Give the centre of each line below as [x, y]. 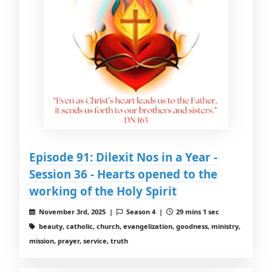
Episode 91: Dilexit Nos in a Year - [123, 157]
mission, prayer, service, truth [79, 241]
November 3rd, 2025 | [76, 212]
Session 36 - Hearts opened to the [123, 174]
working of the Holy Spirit [103, 191]
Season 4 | [145, 212]
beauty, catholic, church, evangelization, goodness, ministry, [138, 226]
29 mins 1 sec [197, 212]
